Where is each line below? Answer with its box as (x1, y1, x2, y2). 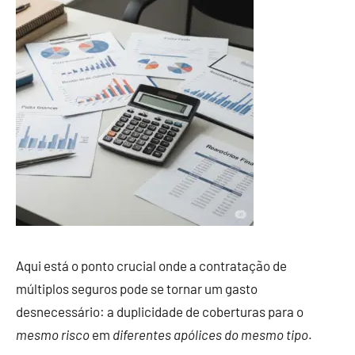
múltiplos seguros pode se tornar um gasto (16, 281, 258, 296)
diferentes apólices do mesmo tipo (113, 326, 308, 342)
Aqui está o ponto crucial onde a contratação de (16, 258, 287, 273)
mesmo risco (16, 326, 90, 342)
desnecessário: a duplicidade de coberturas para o (16, 303, 303, 319)
